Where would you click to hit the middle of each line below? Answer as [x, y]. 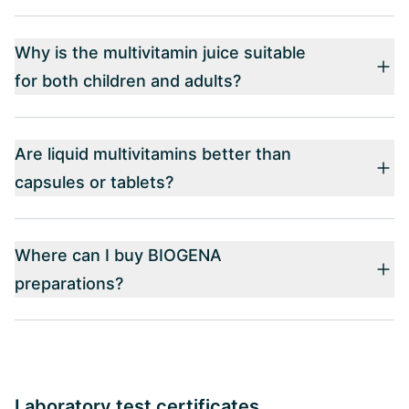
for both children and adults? [128, 80]
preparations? [69, 283]
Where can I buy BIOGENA [118, 255]
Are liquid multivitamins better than [153, 153]
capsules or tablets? [94, 182]
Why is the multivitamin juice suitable [160, 52]
